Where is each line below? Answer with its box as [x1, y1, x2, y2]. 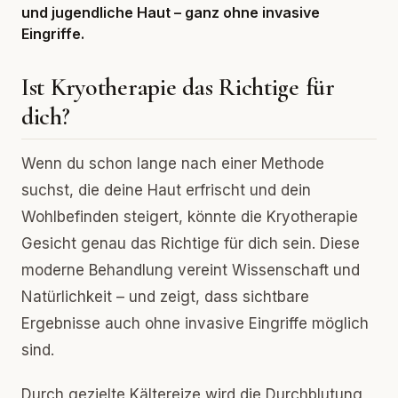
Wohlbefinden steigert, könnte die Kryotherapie [21, 208, 358, 226]
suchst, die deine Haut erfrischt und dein [21, 181, 311, 199]
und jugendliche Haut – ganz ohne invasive [21, 4, 320, 21]
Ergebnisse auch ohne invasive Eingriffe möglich [21, 314, 369, 332]
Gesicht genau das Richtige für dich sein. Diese [21, 235, 360, 252]
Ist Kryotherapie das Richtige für [21, 72, 335, 102]
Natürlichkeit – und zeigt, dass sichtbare [21, 288, 309, 306]
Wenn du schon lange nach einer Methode [21, 155, 324, 172]
